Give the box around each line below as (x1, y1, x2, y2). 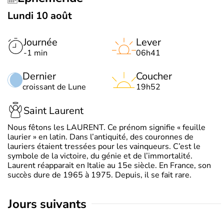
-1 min (23, 47, 47, 58)
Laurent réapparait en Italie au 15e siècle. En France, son (7, 159, 211, 171)
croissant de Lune (22, 81, 86, 92)
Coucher (136, 69, 172, 83)
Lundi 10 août (7, 8, 72, 22)
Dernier (22, 69, 56, 83)
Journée (23, 35, 57, 49)
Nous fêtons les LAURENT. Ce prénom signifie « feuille (7, 121, 205, 133)
